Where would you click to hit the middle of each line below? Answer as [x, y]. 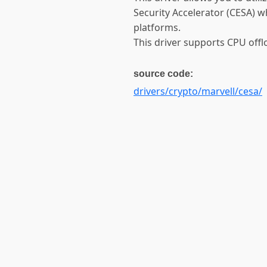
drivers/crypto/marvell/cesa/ [198, 91]
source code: [163, 73]
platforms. [157, 27]
